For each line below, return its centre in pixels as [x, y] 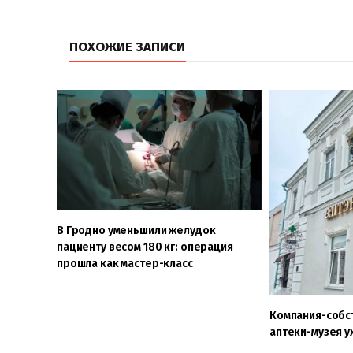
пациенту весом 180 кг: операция [145, 247]
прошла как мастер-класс [125, 263]
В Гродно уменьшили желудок [136, 230]
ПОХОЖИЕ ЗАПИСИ [127, 47]
